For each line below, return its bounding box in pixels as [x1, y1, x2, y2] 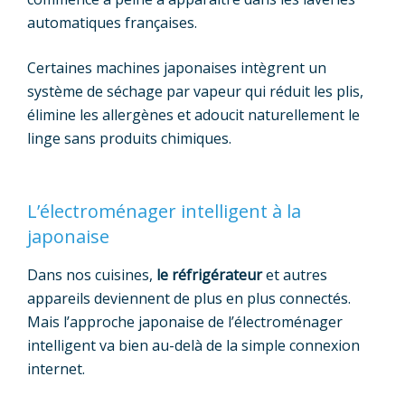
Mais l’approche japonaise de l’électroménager [27, 312, 343, 333]
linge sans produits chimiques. [27, 128, 231, 149]
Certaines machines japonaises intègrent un [27, 58, 326, 79]
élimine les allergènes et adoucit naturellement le [27, 105, 360, 126]
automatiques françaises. [27, 13, 197, 33]
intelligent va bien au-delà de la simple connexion [27, 335, 360, 356]
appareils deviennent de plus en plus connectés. [27, 288, 351, 309]
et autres [262, 265, 327, 286]
